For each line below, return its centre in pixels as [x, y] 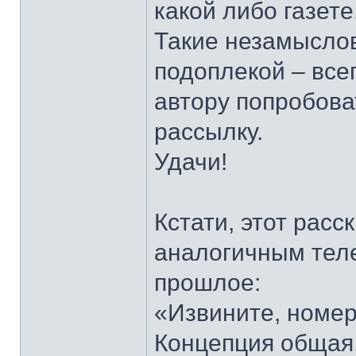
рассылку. [209, 132]
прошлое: [207, 282]
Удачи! [191, 162]
